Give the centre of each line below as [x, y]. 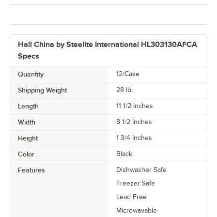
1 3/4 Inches [134, 138]
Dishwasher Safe [141, 170]
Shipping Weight [42, 90]
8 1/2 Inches [134, 122]
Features [31, 170]
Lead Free [132, 197]
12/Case [128, 74]
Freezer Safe [136, 183]
